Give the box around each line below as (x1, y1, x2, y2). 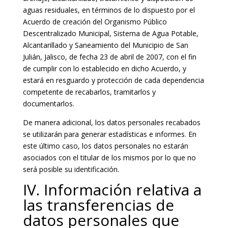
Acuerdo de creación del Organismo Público (22, 17, 167, 26)
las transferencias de (22, 194, 174, 215)
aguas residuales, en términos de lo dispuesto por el (22, 5, 195, 15)
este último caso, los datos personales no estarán (22, 141, 188, 151)
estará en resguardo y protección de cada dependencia (22, 75, 204, 85)
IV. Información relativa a (22, 179, 202, 200)
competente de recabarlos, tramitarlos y (22, 87, 156, 97)
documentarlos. (22, 99, 74, 108)
